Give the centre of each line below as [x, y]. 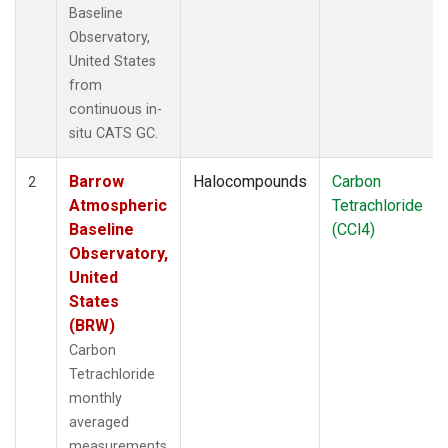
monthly [95, 398]
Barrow [96, 181]
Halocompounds [250, 181]
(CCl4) [353, 229]
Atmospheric [118, 205]
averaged [99, 422]
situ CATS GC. [113, 133]
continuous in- [115, 109]
